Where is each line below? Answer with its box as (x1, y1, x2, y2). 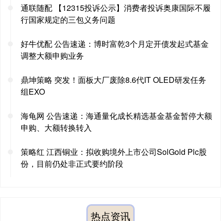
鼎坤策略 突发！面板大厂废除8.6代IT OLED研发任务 (21, 74, 206, 85)
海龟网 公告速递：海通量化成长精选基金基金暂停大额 (21, 110, 212, 121)
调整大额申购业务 (21, 49, 84, 61)
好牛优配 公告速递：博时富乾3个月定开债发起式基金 (21, 37, 209, 49)
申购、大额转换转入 (21, 121, 92, 133)
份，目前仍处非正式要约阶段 (21, 157, 123, 169)
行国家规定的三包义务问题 (21, 13, 115, 25)
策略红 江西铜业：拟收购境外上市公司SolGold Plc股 (21, 146, 207, 157)
